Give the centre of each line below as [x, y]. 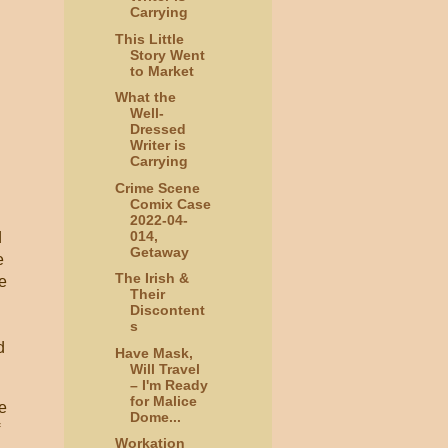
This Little [149, 38]
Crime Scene [157, 187]
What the [145, 97]
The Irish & [151, 278]
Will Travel [164, 368]
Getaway [159, 251]
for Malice [163, 400]
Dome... [155, 416]
